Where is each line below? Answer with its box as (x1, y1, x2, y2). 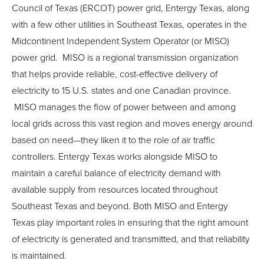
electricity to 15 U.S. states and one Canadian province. (12, 84, 231, 97)
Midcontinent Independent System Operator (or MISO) (12, 34, 229, 48)
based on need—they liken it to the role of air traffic (12, 133, 215, 147)
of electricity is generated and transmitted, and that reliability (12, 232, 250, 246)
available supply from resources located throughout (12, 183, 217, 196)
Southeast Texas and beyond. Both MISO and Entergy (12, 199, 228, 213)
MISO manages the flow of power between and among (12, 100, 236, 114)
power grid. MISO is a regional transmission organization (12, 51, 239, 64)
